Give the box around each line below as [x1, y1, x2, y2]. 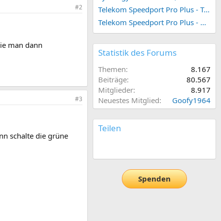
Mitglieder [98, 84, 133, 95]
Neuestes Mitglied [98, 95, 159, 105]
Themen [98, 64, 126, 74]
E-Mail [111, 142, 133, 152]
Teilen [98, 122, 121, 134]
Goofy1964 [172, 95, 211, 105]
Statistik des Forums [98, 46, 177, 58]
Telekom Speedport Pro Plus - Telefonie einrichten [204, 4, 210, 14]
